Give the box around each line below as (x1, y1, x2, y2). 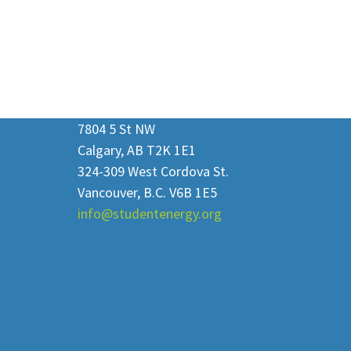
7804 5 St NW (78, 120, 155, 139)
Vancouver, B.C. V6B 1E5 (78, 183, 217, 202)
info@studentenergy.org (78, 204, 222, 223)
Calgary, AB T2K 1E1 (78, 141, 196, 160)
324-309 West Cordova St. (78, 162, 229, 181)
